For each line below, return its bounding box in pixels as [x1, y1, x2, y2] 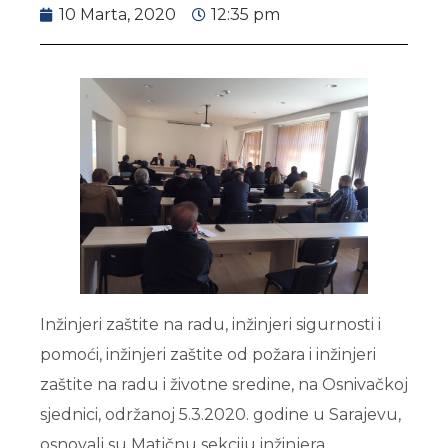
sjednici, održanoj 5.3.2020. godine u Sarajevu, [40, 404, 401, 424]
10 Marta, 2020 [59, 4, 176, 24]
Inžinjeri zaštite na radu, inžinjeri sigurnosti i [40, 314, 381, 334]
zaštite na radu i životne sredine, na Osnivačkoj [40, 374, 408, 394]
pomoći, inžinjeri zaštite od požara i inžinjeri [40, 344, 376, 364]
